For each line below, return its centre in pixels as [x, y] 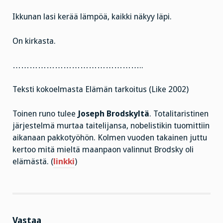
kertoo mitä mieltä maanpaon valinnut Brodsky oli [103, 150]
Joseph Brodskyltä [113, 114]
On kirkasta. [34, 41]
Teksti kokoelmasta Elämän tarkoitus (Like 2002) [101, 90]
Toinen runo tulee [45, 114]
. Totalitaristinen [179, 114]
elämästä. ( [33, 162]
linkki [64, 162]
